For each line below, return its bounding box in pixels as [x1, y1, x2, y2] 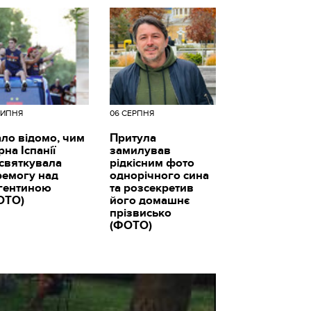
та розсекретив [109, 180, 194, 195]
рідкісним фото [109, 155, 194, 170]
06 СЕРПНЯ [109, 108, 154, 118]
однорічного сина [109, 168, 209, 183]
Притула [109, 131, 156, 145]
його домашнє [109, 193, 190, 208]
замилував [109, 143, 171, 158]
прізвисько [109, 205, 171, 220]
